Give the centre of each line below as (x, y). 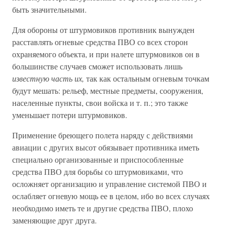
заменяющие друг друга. (54, 220)
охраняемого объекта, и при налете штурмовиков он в (106, 54)
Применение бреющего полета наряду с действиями (103, 135)
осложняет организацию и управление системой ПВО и (109, 184)
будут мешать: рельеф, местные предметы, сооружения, (108, 90)
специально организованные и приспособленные (98, 159)
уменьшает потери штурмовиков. (70, 115)
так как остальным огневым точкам (147, 78)
